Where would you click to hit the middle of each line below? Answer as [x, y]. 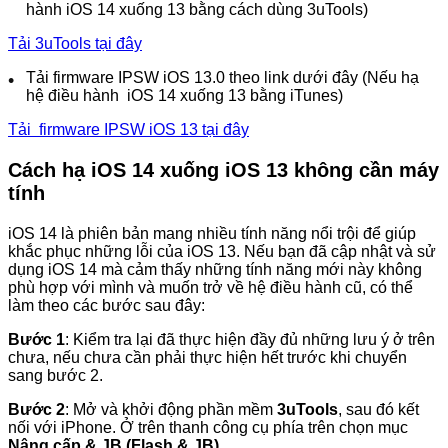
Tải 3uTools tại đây [75, 44]
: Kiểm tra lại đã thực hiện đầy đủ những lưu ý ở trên [250, 340]
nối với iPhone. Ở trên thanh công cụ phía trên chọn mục [208, 428]
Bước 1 [36, 340]
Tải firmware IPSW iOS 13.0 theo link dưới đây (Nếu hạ [222, 78]
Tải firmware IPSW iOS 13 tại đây [128, 130]
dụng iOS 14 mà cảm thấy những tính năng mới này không [215, 270]
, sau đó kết [378, 410]
